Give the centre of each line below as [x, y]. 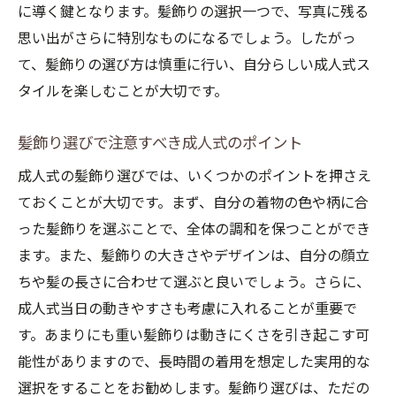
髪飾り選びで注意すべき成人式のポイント [160, 143]
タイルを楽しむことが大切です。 [123, 91]
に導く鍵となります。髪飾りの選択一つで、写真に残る [193, 12]
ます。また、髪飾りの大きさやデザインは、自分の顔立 [194, 256]
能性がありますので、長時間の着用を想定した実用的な [194, 362]
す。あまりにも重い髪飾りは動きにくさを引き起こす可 [194, 335]
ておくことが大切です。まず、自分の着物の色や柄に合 [193, 203]
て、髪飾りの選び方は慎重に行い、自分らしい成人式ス [194, 65]
